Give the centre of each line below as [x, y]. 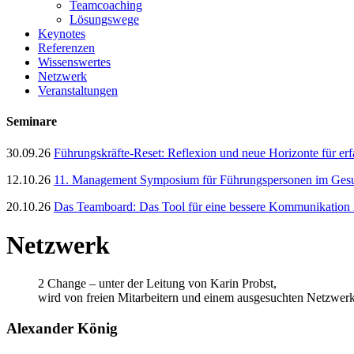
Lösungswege [104, 19]
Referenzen [66, 48]
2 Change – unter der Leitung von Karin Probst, [157, 284]
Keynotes [62, 34]
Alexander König [62, 329]
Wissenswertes [74, 62]
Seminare [32, 122]
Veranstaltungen [78, 90]
